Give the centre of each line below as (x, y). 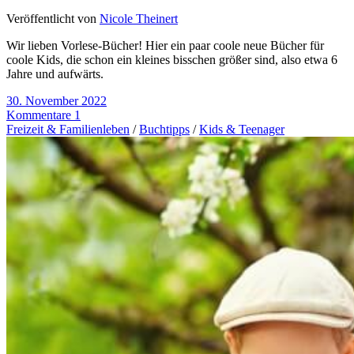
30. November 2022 (56, 100)
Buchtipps (164, 129)
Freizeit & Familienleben (68, 129)
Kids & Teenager (242, 129)
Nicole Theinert (139, 18)
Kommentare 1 (43, 115)
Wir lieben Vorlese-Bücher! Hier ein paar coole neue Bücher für (165, 45)
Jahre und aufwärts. (55, 73)
